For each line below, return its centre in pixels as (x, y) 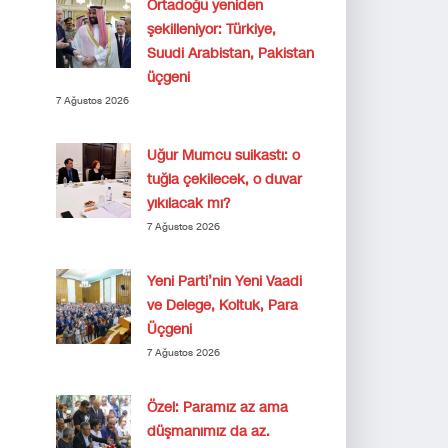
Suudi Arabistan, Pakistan (230, 53)
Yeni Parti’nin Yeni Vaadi (224, 281)
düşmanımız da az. (208, 431)
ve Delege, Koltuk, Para (222, 305)
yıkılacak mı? (188, 203)
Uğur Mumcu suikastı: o (223, 155)
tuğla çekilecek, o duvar (224, 179)
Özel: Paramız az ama (217, 407)
